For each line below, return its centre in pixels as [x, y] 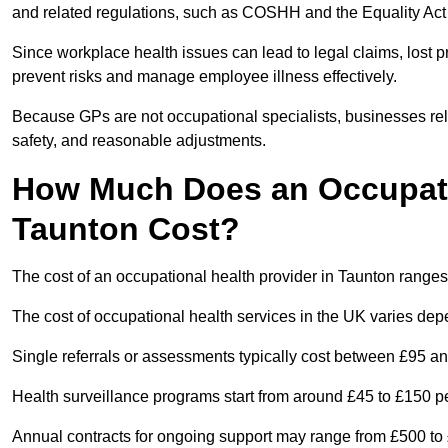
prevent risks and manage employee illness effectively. [204, 77]
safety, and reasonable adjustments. [139, 141]
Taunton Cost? [126, 229]
